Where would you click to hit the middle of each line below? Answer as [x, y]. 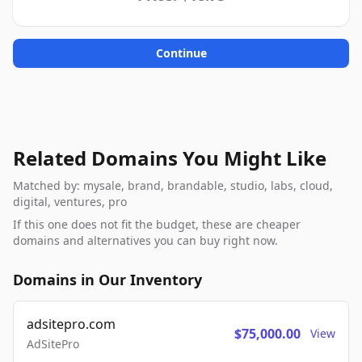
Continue [181, 53]
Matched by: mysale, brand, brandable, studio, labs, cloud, [173, 185]
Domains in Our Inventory [107, 280]
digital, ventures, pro [70, 202]
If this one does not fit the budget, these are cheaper [157, 224]
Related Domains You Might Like [170, 158]
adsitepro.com [71, 324]
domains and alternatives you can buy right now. [145, 240]
